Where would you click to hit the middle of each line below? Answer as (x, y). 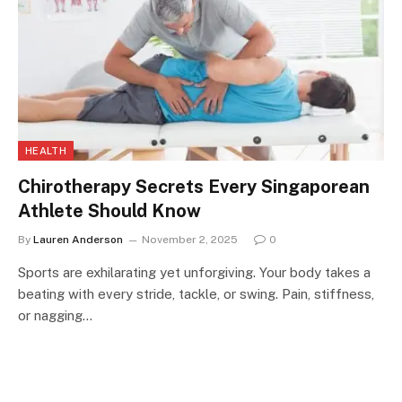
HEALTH (46, 150)
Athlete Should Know (109, 210)
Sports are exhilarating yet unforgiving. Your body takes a (194, 272)
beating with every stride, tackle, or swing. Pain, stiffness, (196, 293)
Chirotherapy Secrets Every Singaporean (194, 186)
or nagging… (55, 315)
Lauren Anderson (78, 239)
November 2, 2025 (190, 239)
